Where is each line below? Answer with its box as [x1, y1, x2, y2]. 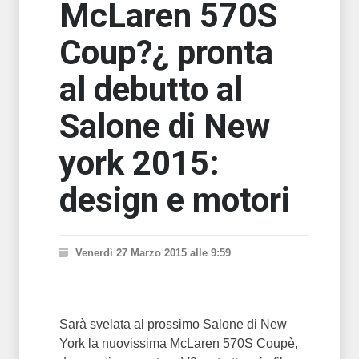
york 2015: [59, 143, 220, 183]
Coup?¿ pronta [59, 33, 273, 72]
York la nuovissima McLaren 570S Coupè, [59, 337, 298, 350]
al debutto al [59, 70, 243, 109]
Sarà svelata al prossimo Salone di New [59, 317, 287, 331]
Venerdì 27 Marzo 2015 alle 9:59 [75, 247, 231, 259]
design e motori [59, 180, 290, 220]
